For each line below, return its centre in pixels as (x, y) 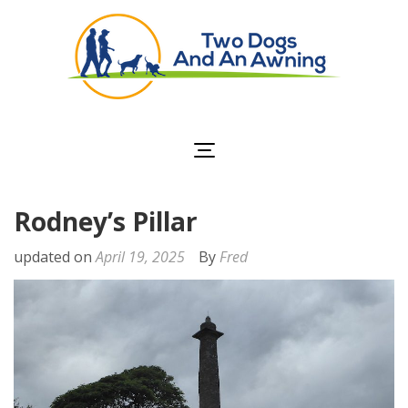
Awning (306, 139)
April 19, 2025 (140, 257)
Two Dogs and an (306, 117)
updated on (55, 257)
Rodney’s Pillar (106, 221)
